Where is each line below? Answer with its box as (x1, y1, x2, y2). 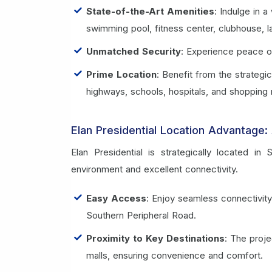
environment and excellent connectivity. (71, 163, 238, 175)
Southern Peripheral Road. (86, 209, 196, 221)
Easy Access (86, 192, 146, 204)
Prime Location (86, 68, 157, 80)
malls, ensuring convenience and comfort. (86, 249, 263, 261)
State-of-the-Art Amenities (86, 5, 214, 17)
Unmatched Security (86, 45, 181, 57)
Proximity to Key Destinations (86, 232, 225, 244)
